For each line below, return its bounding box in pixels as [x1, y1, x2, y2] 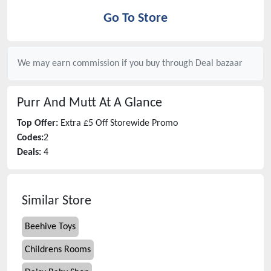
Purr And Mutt [17, 97, 96, 109]
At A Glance [96, 97, 162, 109]
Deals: [17, 148, 41, 157]
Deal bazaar [195, 59, 243, 68]
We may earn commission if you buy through [18, 59, 195, 68]
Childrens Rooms [25, 245, 91, 255]
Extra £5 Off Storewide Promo [60, 119, 178, 128]
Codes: [17, 133, 44, 143]
